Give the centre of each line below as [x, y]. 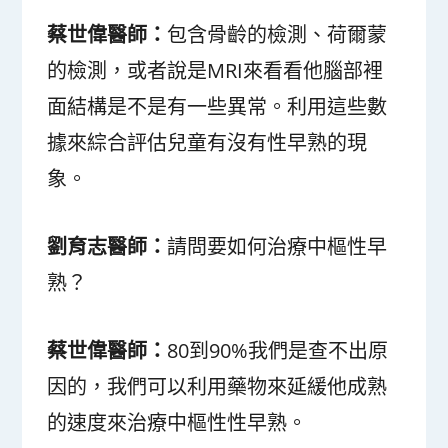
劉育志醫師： [107, 247]
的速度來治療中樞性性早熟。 [177, 423]
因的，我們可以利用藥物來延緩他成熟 [217, 387]
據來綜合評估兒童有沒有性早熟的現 [207, 143]
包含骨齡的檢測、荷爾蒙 [277, 35]
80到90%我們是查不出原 [278, 351]
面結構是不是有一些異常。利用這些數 [217, 107]
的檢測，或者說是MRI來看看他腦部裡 [215, 71]
